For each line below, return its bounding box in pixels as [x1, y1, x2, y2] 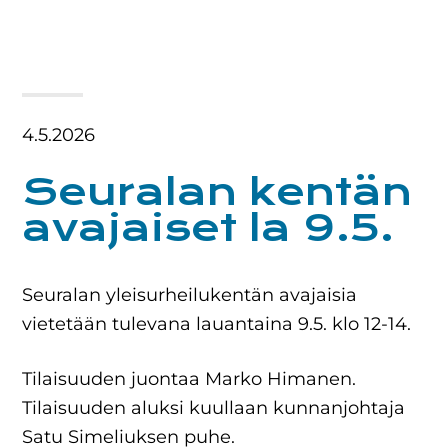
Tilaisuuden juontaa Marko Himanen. [22, 368, 357, 391]
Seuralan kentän [22, 169, 413, 216]
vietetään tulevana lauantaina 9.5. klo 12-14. [22, 313, 412, 336]
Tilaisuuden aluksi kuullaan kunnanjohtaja [22, 397, 406, 420]
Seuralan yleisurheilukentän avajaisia [22, 284, 358, 307]
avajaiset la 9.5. [22, 205, 395, 252]
